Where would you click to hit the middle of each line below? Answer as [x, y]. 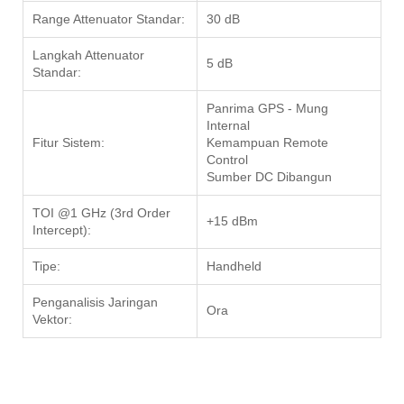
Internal [228, 126]
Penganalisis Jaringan [95, 303]
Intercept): [62, 230]
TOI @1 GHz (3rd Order [101, 213]
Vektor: [52, 320]
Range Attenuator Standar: [109, 19]
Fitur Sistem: [69, 143]
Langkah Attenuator [88, 55]
